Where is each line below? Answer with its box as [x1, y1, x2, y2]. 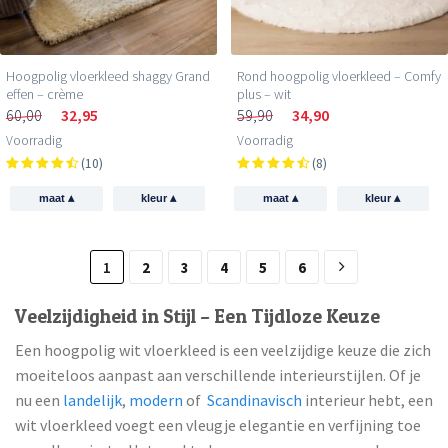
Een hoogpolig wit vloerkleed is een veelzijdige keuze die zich [15, 340, 431, 361]
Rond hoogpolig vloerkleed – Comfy [237, 66, 441, 85]
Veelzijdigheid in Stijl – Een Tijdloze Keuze [15, 304, 380, 329]
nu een [15, 390, 63, 411]
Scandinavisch [207, 390, 302, 411]
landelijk [63, 390, 122, 411]
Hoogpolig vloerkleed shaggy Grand [6, 66, 210, 85]
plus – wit [237, 84, 291, 103]
